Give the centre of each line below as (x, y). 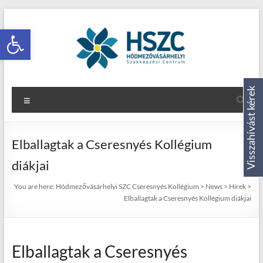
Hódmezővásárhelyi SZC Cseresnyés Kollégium (128, 186)
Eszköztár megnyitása (94, 34)
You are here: (35, 186)
